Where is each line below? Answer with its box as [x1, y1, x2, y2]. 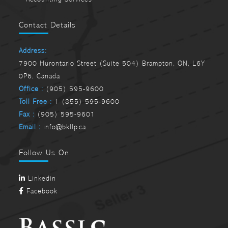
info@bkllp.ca [41, 122, 87, 131]
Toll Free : [19, 97, 52, 106]
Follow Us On [19, 147, 70, 157]
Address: [19, 46, 47, 55]
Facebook [24, 186, 58, 195]
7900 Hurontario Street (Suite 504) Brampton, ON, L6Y [19, 59, 206, 68]
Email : [19, 122, 41, 131]
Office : [19, 84, 44, 93]
